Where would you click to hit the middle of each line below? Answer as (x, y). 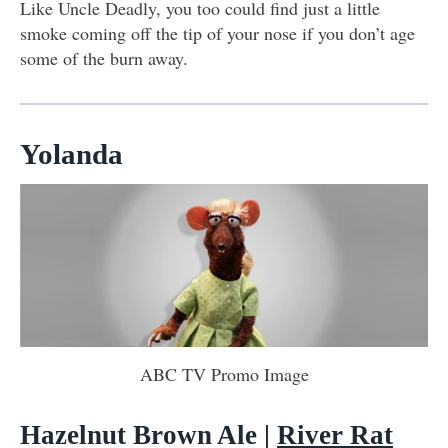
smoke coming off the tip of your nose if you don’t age (217, 32)
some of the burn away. (104, 57)
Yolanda (71, 153)
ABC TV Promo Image (224, 373)
